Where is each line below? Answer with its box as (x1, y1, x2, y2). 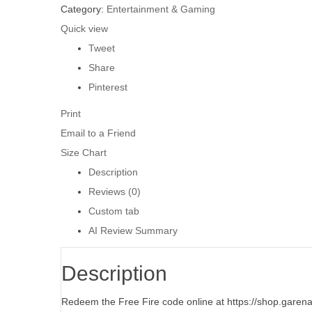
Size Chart (61, 147, 107, 159)
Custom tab (88, 205, 139, 217)
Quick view (61, 23, 108, 35)
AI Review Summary (88, 225, 178, 237)
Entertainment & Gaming (107, 3, 215, 15)
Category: (61, 3, 107, 15)
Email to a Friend (61, 127, 136, 139)
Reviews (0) (88, 186, 141, 198)
